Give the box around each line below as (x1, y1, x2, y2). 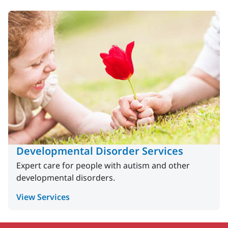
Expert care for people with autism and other (16, 160, 190, 172)
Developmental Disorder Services (16, 144, 183, 158)
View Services (16, 191, 70, 203)
